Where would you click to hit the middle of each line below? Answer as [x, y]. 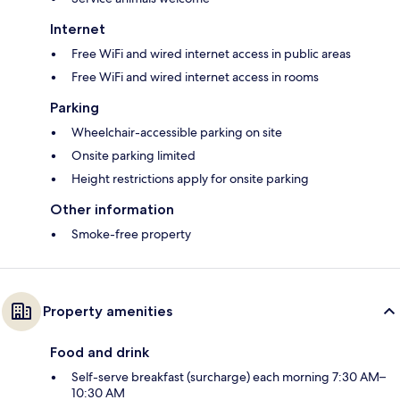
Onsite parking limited [133, 155]
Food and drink [100, 352]
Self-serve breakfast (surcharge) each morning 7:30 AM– [229, 376]
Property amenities [108, 311]
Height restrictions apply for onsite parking [190, 178]
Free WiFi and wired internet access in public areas [211, 53]
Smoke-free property [131, 233]
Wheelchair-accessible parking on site [177, 132]
